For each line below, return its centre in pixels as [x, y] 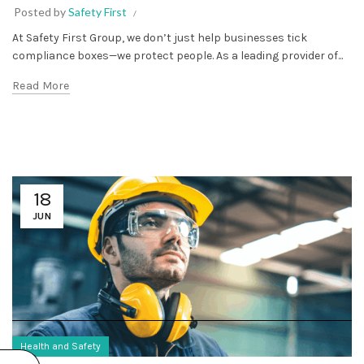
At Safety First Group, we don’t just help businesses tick [160, 37]
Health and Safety [61, 346]
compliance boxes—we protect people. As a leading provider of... [178, 55]
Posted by [41, 11]
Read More [41, 85]
